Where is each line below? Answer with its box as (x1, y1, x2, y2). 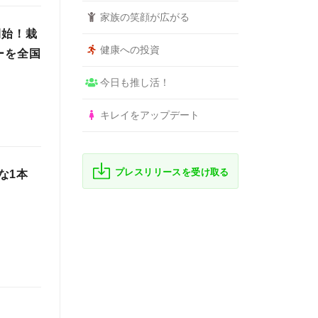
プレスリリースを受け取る (115, 167, 229, 177)
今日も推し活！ (99, 77, 170, 88)
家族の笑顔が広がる (99, 11, 190, 23)
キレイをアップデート (99, 109, 199, 121)
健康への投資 (99, 44, 160, 55)
